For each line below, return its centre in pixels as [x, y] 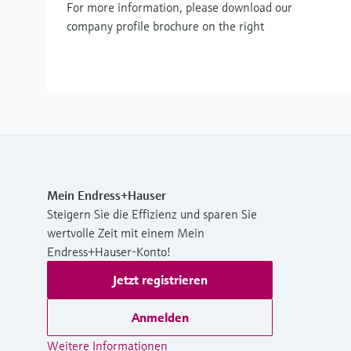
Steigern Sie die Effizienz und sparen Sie [152, 214]
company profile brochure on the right [165, 26]
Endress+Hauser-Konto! [109, 251]
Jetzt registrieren [160, 280]
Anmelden [160, 317]
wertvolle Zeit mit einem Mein [126, 233]
